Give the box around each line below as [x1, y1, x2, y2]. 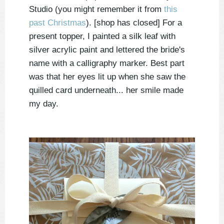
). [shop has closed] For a [86, 18, 182, 28]
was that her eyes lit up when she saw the [29, 72, 185, 82]
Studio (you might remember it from [29, 4, 164, 14]
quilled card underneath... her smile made [29, 85, 183, 95]
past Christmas [29, 18, 86, 28]
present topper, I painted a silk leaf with [29, 31, 175, 41]
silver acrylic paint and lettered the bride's [29, 45, 185, 55]
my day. [29, 99, 58, 109]
